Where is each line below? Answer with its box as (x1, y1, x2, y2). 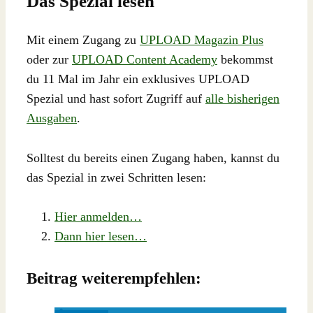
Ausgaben (27, 110, 77, 125)
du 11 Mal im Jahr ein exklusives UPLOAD (27, 71, 249, 86)
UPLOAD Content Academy (72, 52, 217, 66)
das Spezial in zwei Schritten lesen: (27, 170, 206, 184)
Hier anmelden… (54, 210, 142, 224)
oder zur (27, 52, 72, 66)
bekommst (217, 52, 273, 66)
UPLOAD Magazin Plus (140, 32, 263, 47)
